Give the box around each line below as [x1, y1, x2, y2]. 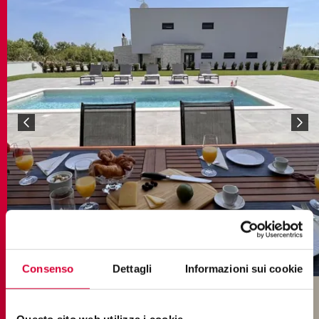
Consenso [22, 262, 74, 275]
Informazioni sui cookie [184, 262, 303, 275]
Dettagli [113, 262, 152, 275]
